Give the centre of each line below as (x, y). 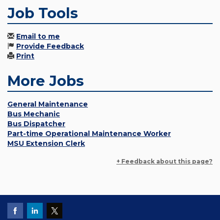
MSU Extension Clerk (46, 144)
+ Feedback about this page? (165, 162)
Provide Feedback (50, 46)
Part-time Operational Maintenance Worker (89, 134)
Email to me (38, 37)
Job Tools (43, 13)
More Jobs (46, 81)
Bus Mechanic (34, 114)
